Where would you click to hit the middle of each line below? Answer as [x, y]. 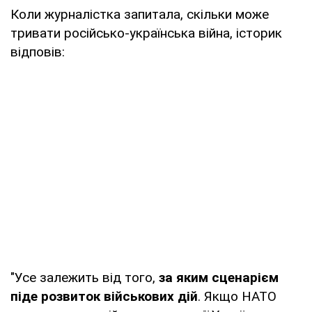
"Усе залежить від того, [85, 277]
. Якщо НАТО [237, 296]
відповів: [38, 52]
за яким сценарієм [219, 277]
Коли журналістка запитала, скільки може [140, 14]
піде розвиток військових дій [104, 296]
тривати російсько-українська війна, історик [146, 33]
